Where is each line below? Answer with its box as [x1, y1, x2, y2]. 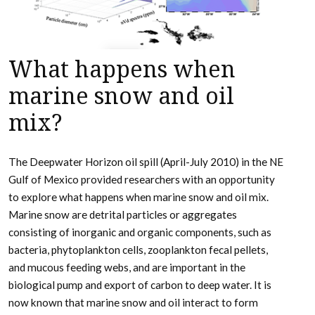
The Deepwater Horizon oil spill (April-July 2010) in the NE [8, 155, 283, 168]
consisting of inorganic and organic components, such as [8, 225, 271, 238]
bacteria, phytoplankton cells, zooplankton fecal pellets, [8, 243, 268, 256]
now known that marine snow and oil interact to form [8, 295, 258, 309]
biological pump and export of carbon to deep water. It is [8, 278, 271, 291]
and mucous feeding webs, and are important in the [8, 260, 245, 274]
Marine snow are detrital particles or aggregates [8, 207, 237, 221]
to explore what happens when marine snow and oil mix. [8, 190, 269, 203]
